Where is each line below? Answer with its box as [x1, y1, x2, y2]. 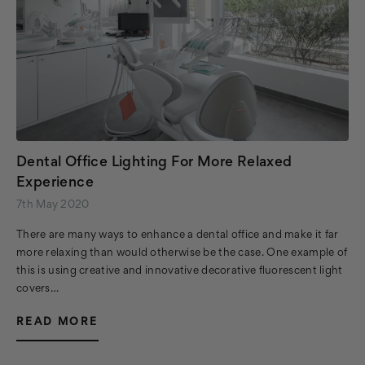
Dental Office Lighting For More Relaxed [16, 156, 292, 170]
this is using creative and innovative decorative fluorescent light [16, 266, 343, 277]
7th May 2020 [16, 200, 90, 211]
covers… [16, 284, 59, 295]
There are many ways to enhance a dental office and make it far [16, 231, 339, 241]
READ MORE [16, 318, 99, 328]
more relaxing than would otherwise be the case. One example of [16, 248, 348, 259]
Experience [16, 177, 95, 191]
